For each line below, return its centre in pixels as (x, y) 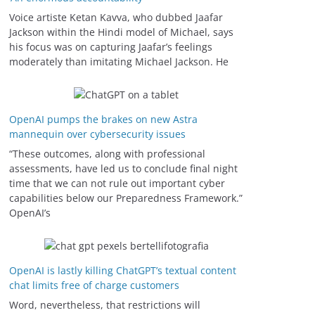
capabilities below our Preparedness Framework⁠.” (126, 198)
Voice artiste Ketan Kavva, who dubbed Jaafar (116, 18)
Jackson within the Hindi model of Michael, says (121, 32)
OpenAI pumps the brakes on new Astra (103, 120)
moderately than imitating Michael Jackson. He (119, 62)
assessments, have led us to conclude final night (123, 169)
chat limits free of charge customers (94, 285)
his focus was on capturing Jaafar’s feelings (111, 47)
